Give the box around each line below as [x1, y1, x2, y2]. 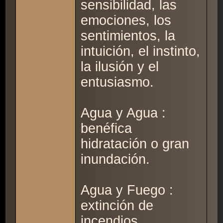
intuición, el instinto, [81, 44, 201, 59]
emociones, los [81, 13, 172, 28]
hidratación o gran [81, 136, 190, 152]
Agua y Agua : [81, 106, 166, 121]
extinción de [81, 198, 154, 214]
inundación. [81, 152, 150, 167]
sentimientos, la [81, 28, 176, 44]
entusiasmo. [81, 75, 154, 90]
